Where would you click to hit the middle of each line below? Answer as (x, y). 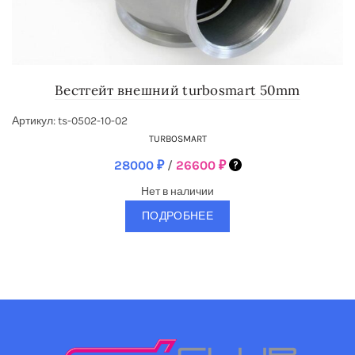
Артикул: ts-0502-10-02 (70, 121)
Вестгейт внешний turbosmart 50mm (177, 90)
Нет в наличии (177, 191)
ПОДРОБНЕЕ (177, 216)
